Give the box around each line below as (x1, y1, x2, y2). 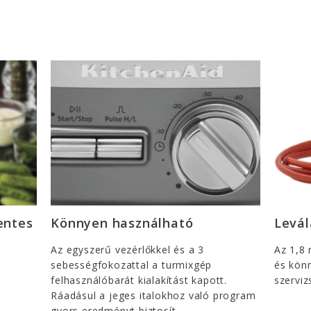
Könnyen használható (51, 214, 194, 231)
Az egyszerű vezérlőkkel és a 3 (51, 242, 205, 256)
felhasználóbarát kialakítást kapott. (51, 273, 227, 287)
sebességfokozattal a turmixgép (51, 258, 212, 271)
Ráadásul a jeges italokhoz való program (51, 288, 256, 302)
